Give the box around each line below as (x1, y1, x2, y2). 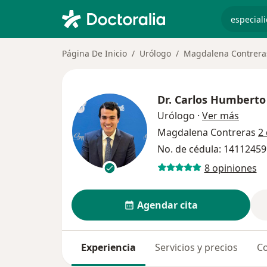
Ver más (202, 109, 239, 122)
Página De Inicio (62, 48, 127, 59)
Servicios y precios (155, 241, 238, 254)
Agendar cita (136, 198, 198, 212)
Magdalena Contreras (157, 126, 258, 139)
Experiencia (81, 241, 136, 254)
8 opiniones (204, 161, 257, 175)
